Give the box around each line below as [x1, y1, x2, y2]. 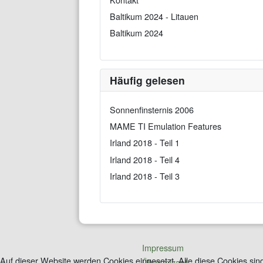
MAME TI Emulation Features [109, 120, 221, 133]
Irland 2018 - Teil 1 [109, 136, 180, 149]
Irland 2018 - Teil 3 [109, 169, 180, 182]
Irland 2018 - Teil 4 [109, 153, 180, 166]
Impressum [142, 241, 184, 254]
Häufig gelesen [109, 73, 185, 88]
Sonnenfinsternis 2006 [109, 103, 194, 116]
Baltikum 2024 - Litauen [109, 10, 198, 23]
